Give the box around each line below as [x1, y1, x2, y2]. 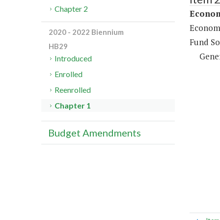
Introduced [55, 54, 92, 63]
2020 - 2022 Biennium [49, 27, 124, 37]
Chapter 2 [55, 4, 88, 14]
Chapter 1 [55, 101, 91, 110]
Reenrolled [55, 85, 91, 95]
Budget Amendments [48, 127, 141, 139]
